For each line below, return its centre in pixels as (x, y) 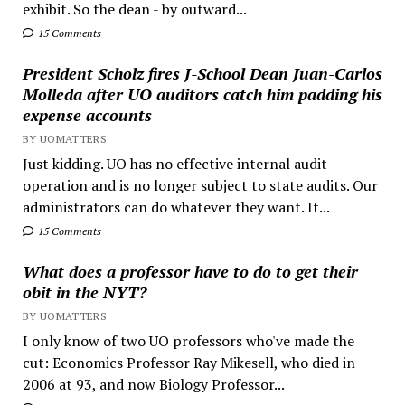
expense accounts (87, 114)
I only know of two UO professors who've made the (188, 340)
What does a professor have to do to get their (190, 271)
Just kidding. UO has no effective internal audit (174, 163)
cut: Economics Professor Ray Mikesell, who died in (188, 362)
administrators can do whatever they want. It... (176, 207)
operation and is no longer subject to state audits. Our (200, 185)
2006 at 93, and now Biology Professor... (153, 384)
